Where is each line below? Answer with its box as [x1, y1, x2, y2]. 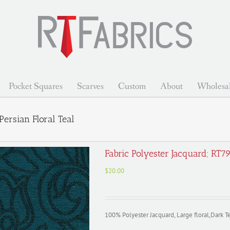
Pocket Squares [8, 80, 63, 92]
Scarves [76, 80, 104, 92]
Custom [118, 80, 146, 92]
